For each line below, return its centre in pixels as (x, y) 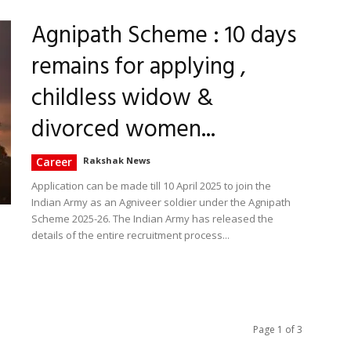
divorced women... (123, 130)
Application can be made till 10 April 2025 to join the (151, 186)
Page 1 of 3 (278, 329)
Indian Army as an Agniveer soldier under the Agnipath (161, 202)
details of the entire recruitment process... (130, 235)
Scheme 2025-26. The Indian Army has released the (152, 219)
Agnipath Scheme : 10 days (164, 36)
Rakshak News (117, 160)
